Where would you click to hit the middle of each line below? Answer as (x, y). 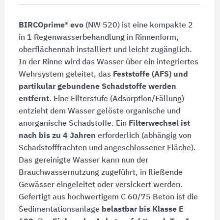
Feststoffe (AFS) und (150, 75)
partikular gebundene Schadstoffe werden (97, 87)
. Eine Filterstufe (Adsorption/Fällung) (116, 99)
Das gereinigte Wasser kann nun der (83, 161)
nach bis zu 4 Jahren (57, 136)
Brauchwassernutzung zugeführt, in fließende (100, 173)
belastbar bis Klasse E (142, 210)
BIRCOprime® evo (51, 26)
